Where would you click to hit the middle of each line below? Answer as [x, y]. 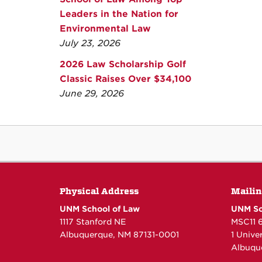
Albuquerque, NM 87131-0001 [119, 235]
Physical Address [99, 192]
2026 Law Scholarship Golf [123, 65]
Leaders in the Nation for [119, 14]
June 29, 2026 [92, 94]
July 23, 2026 [90, 44]
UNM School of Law [100, 209]
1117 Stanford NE [93, 222]
